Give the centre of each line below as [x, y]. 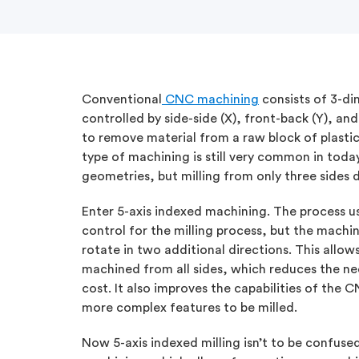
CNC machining [210, 99]
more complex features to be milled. [190, 308]
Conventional [122, 99]
